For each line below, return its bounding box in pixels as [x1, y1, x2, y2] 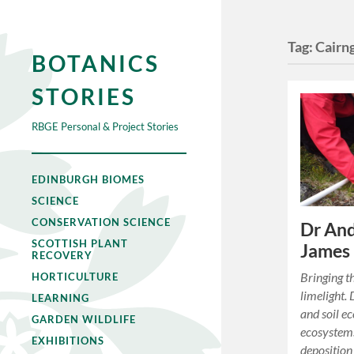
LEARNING [32, 292, 89, 304]
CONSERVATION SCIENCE [32, 216, 171, 228]
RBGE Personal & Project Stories [32, 120, 179, 133]
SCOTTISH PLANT [32, 237, 128, 250]
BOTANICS [32, 50, 160, 77]
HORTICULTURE [32, 270, 119, 283]
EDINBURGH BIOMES [32, 173, 145, 186]
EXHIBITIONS [32, 334, 104, 347]
